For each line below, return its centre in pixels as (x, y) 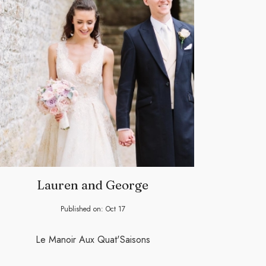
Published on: (83, 209)
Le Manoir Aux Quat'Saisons (93, 240)
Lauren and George (93, 185)
